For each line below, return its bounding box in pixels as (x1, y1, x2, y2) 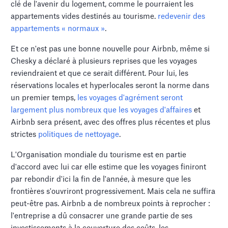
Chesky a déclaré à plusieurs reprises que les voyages (11, 57, 197, 65)
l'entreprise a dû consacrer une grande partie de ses (11, 212, 193, 220)
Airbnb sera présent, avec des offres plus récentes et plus (11, 118, 211, 126)
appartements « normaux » (11, 24, 105, 33)
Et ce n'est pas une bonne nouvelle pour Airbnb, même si (11, 45, 210, 53)
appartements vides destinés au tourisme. (11, 12, 158, 20)
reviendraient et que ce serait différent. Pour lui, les (11, 69, 189, 77)
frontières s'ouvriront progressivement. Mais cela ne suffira (11, 187, 216, 195)
